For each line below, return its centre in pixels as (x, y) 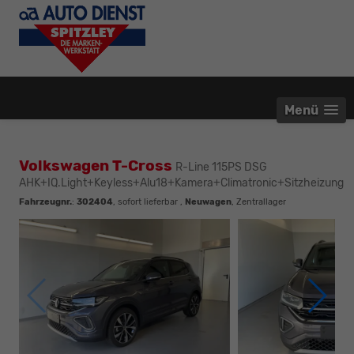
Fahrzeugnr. (45, 201)
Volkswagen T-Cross (97, 165)
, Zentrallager (259, 201)
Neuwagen (208, 201)
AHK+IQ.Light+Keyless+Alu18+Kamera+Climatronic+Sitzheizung (181, 183)
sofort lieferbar (148, 201)
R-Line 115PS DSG (221, 167)
